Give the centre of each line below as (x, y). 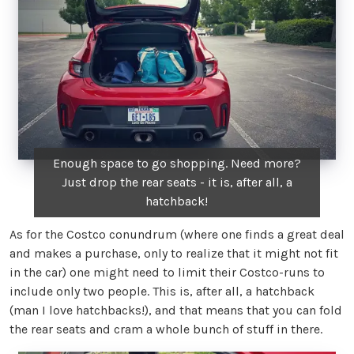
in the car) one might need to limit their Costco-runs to (167, 273)
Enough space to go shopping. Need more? (177, 164)
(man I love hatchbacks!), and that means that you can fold (176, 311)
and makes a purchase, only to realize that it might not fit (174, 254)
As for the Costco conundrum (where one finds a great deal (177, 235)
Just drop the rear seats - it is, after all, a (177, 183)
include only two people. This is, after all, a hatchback (162, 292)
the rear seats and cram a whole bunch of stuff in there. (166, 330)
